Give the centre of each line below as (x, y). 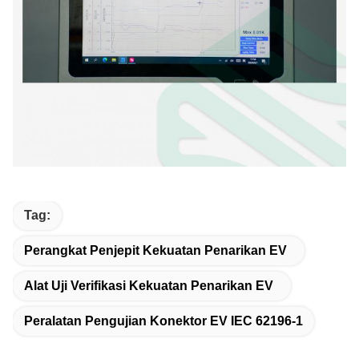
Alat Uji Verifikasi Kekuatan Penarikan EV (149, 286)
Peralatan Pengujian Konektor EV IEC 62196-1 (163, 321)
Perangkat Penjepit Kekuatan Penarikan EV (155, 251)
